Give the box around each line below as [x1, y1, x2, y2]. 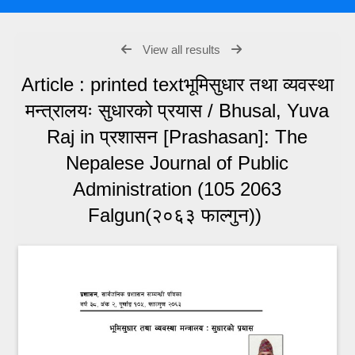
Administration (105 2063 [73, 177, 282, 200]
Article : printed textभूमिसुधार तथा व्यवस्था [21, 73, 334, 95]
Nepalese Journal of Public [66, 151, 289, 174]
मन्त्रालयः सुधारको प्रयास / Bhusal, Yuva [25, 99, 330, 121]
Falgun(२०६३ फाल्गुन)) [87, 204, 267, 226]
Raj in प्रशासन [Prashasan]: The [47, 125, 308, 147]
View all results [142, 42, 220, 56]
